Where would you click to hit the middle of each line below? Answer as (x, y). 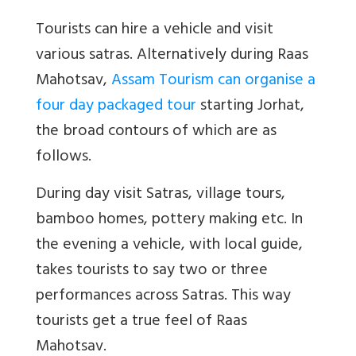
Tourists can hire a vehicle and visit (155, 30)
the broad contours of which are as (156, 132)
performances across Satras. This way (163, 296)
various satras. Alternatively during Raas (172, 56)
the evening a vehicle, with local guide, (169, 246)
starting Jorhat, (250, 106)
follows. (64, 157)
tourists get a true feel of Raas (141, 322)
